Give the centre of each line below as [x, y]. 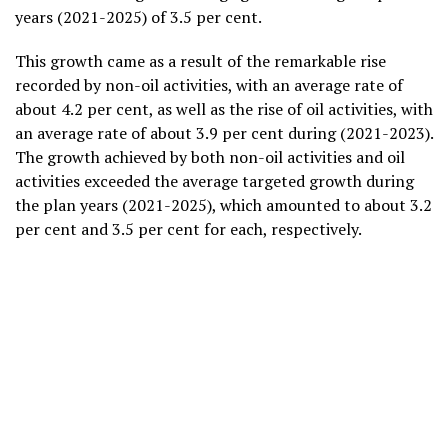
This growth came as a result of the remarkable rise [200, 61]
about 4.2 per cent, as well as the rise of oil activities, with [224, 109]
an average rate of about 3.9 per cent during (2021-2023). [224, 133]
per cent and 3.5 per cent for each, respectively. [188, 229]
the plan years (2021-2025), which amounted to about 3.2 [223, 205]
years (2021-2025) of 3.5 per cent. [138, 17]
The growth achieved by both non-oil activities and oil [210, 157]
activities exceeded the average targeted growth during [214, 181]
